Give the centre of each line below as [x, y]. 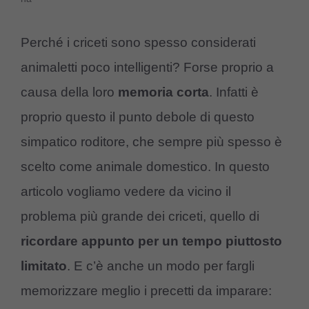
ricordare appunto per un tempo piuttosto [151, 241]
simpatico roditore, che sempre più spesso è [151, 142]
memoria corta [163, 92]
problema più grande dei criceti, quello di [140, 217]
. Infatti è [234, 92]
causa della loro [69, 92]
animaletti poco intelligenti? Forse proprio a [147, 68]
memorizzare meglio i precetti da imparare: [146, 291]
